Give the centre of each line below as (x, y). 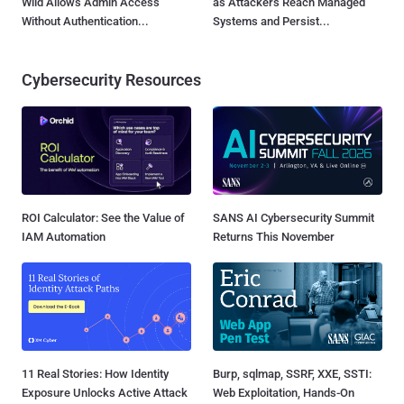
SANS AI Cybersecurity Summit (294, 217)
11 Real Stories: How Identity (95, 373)
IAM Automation (64, 236)
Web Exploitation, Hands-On (284, 392)
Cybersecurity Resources (111, 79)
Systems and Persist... (271, 21)
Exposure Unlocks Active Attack (105, 392)
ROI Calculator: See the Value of (103, 217)
